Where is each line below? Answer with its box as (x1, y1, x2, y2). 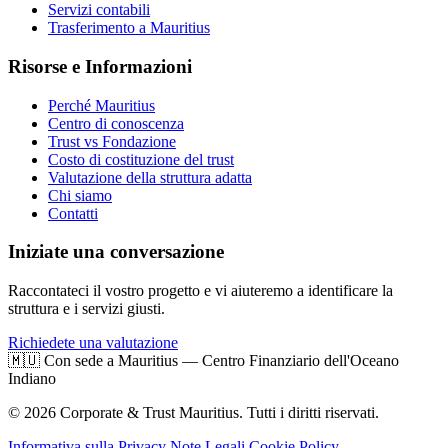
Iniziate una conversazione (8, 241, 224, 263)
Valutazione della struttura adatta (48, 168, 252, 186)
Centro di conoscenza (48, 114, 184, 132)
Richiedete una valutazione (8, 334, 178, 352)
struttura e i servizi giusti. (8, 300, 165, 318)
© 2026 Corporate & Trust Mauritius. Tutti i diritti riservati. (8, 404, 379, 422)
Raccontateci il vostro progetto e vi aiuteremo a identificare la (8, 282, 393, 300)
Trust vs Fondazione (48, 132, 176, 150)
